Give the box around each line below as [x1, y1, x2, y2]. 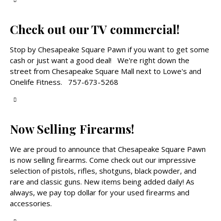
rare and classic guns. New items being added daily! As [10, 177, 194, 187]
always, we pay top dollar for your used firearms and [10, 187, 189, 198]
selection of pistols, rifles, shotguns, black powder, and [10, 166, 196, 176]
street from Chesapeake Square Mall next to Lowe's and [10, 66, 201, 76]
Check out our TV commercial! [10, 21, 180, 37]
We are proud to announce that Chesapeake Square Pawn [10, 144, 206, 154]
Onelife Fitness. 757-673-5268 [10, 76, 126, 87]
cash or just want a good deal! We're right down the [10, 55, 189, 65]
